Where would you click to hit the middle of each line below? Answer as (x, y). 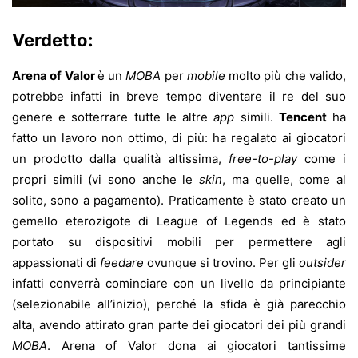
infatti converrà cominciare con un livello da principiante (179, 284)
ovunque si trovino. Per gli (221, 263)
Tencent (302, 117)
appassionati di (56, 263)
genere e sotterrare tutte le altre (113, 117)
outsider (322, 263)
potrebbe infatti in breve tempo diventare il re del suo (179, 97)
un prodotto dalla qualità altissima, (120, 159)
